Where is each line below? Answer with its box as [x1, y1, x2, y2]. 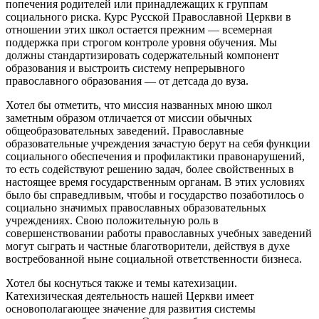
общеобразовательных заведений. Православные [6, 124, 244, 137]
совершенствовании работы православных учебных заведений [6, 226, 312, 239]
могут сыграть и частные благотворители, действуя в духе [6, 239, 290, 252]
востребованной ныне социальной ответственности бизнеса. [6, 252, 302, 265]
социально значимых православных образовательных [6, 201, 266, 214]
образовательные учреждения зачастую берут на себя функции [6, 137, 310, 150]
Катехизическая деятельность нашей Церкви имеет [6, 289, 254, 302]
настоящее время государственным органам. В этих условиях [6, 175, 305, 188]
